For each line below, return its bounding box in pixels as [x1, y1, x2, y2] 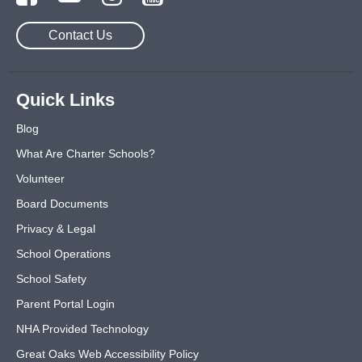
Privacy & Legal [16, 222, 95, 236]
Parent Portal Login [16, 297, 115, 311]
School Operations [16, 247, 111, 261]
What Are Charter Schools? [16, 147, 155, 161]
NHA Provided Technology [16, 322, 149, 336]
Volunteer [16, 172, 65, 186]
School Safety [16, 272, 86, 286]
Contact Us [48, 28, 112, 43]
